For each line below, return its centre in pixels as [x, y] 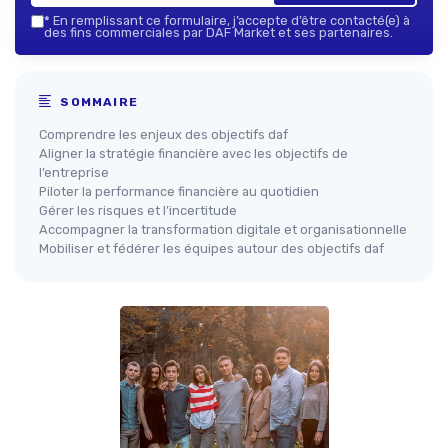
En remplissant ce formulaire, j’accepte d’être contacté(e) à [230, 21]
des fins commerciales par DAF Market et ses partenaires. [218, 33]
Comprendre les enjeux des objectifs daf [163, 135]
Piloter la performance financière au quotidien [179, 192]
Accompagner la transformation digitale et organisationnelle [223, 230]
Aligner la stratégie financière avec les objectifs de [193, 154]
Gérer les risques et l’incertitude [138, 211]
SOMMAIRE [97, 102]
